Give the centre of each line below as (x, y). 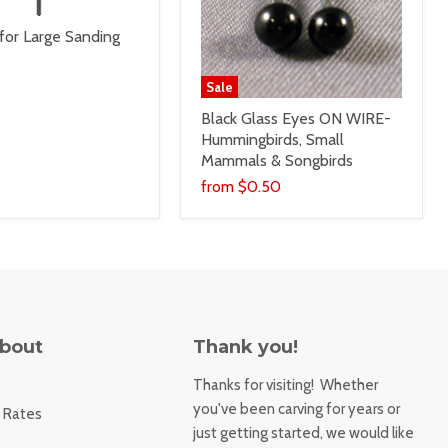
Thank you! (246, 347)
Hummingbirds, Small (273, 140)
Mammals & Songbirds (277, 161)
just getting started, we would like (304, 433)
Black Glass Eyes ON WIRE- (296, 119)
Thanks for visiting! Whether (286, 385)
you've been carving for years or (297, 409)
